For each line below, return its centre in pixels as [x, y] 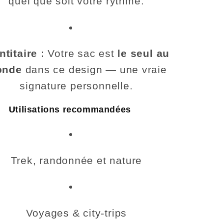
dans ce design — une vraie [94, 70]
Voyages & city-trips [76, 213]
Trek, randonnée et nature [76, 160]
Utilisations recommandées [70, 110]
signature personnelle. [76, 86]
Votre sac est [81, 54]
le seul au [144, 54]
